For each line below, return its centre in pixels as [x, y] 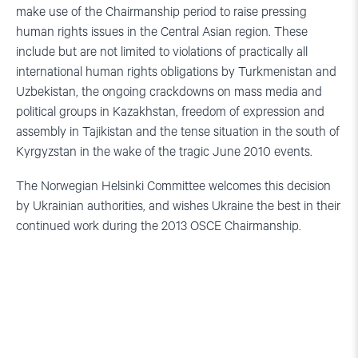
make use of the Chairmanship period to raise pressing [161, 12]
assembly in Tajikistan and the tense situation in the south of [178, 132]
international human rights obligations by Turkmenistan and [176, 72]
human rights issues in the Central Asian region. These [162, 32]
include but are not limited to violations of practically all [162, 52]
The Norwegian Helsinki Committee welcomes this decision [173, 187]
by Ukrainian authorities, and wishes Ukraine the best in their [178, 207]
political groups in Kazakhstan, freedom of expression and [170, 112]
